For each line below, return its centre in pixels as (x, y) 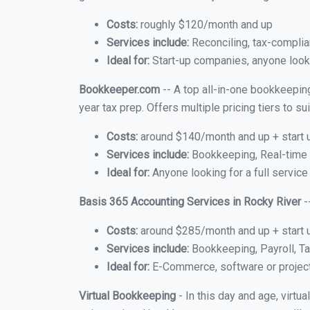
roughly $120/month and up (205, 25)
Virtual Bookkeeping (127, 296)
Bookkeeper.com (119, 90)
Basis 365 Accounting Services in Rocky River (190, 202)
